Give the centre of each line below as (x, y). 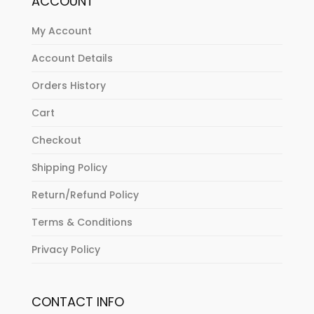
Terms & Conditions (82, 223)
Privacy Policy (66, 250)
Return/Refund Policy (85, 195)
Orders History (68, 86)
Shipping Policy (69, 168)
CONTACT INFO (77, 302)
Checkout (56, 141)
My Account (61, 31)
